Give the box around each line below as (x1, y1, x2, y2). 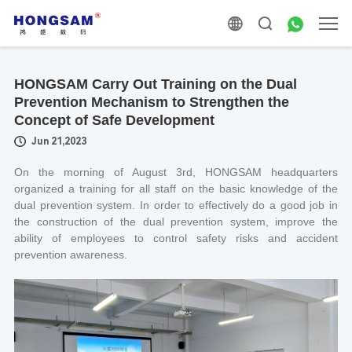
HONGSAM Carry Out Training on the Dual (13, 76, 297, 92)
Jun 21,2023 (31, 136, 86, 147)
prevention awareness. (13, 248, 127, 261)
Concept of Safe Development (13, 112, 214, 128)
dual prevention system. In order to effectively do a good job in (13, 199, 339, 211)
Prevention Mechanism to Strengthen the (13, 94, 289, 110)
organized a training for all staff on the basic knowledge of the (13, 182, 339, 195)
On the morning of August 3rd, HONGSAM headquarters (13, 166, 339, 178)
